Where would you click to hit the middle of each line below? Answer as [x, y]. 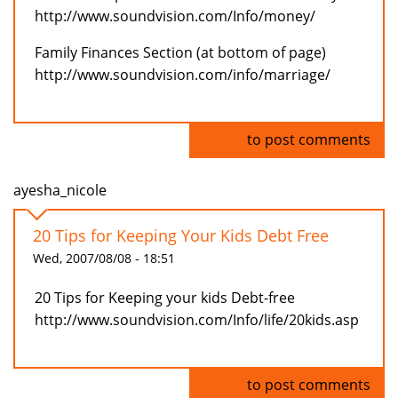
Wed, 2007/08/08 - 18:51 [104, 259]
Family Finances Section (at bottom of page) [180, 53]
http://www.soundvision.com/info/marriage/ [183, 75]
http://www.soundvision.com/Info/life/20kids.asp [197, 320]
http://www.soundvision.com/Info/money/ [175, 16]
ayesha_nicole [60, 191]
